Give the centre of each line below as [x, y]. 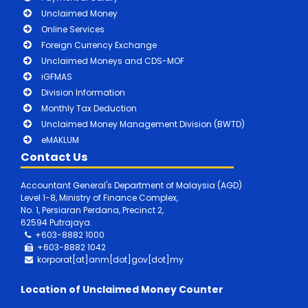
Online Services [73, 29]
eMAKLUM [60, 140]
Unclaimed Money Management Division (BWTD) [143, 124]
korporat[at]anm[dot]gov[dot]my [108, 259]
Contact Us [54, 157]
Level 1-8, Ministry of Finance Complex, [99, 197]
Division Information [83, 92]
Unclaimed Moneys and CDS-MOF [113, 60]
